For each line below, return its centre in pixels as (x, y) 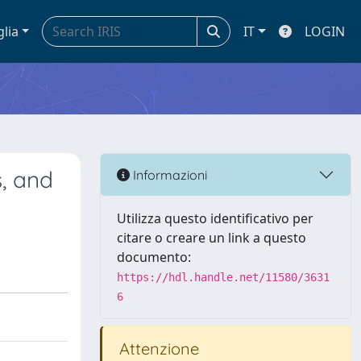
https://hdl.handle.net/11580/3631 (223, 277)
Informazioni (168, 174)
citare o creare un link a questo (212, 238)
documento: (154, 257)
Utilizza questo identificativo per (215, 218)
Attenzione (157, 349)
